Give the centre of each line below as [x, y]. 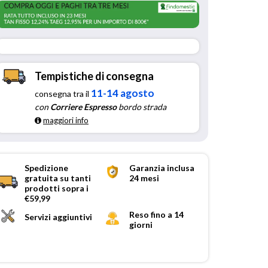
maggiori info [66, 120]
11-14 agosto [123, 93]
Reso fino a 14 [156, 214]
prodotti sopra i [57, 188]
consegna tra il [63, 93]
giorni [141, 224]
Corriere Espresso [83, 106]
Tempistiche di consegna [94, 76]
